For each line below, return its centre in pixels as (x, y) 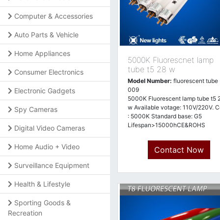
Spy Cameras (36, 109)
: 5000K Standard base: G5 (165, 116)
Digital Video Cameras (50, 128)
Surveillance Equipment (52, 165)
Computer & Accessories (54, 16)
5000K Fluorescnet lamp (171, 60)
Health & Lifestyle (42, 184)
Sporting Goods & (42, 203)
